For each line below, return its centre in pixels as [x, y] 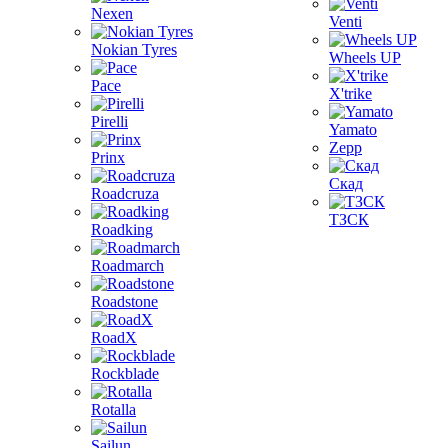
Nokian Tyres [134, 49]
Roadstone [124, 301]
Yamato [353, 129]
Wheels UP [365, 57]
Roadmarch [127, 265]
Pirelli [109, 121]
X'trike [350, 93]
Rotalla [113, 409]
